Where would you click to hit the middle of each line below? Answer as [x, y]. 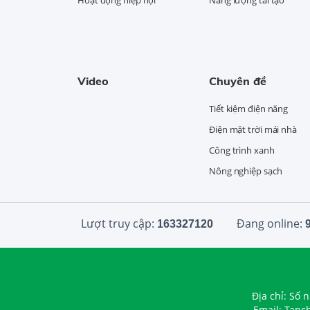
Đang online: [270, 223]
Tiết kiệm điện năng [249, 108]
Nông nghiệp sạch [246, 171]
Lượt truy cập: [119, 223]
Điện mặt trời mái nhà [253, 129]
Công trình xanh [242, 150]
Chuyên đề [238, 81]
